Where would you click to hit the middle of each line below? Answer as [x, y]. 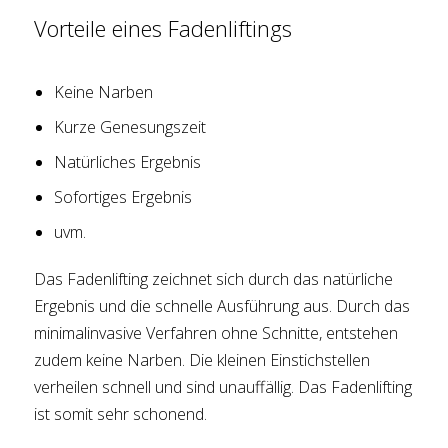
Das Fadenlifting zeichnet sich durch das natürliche [214, 279]
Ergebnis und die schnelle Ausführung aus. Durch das [222, 306]
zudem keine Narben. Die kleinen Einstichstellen [202, 360]
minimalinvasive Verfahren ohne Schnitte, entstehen [216, 333]
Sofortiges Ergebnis [123, 197]
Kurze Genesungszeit [130, 127]
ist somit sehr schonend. [121, 414]
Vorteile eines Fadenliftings [163, 28]
